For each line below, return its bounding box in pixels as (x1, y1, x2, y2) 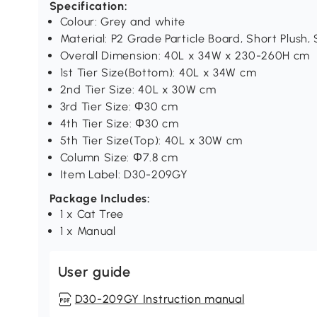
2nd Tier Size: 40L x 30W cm (59, 83, 217, 97)
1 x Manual (59, 224, 116, 238)
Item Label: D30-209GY (59, 168, 188, 182)
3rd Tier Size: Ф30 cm (59, 100, 178, 114)
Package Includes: (49, 192, 151, 206)
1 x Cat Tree (59, 207, 125, 221)
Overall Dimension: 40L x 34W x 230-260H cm (59, 49, 311, 63)
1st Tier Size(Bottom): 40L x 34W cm (59, 66, 257, 80)
